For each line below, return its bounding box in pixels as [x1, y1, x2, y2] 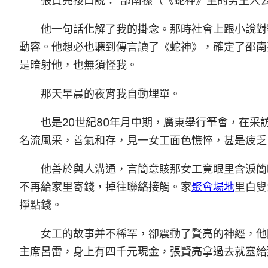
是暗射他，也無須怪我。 [19, 57, 138, 72]
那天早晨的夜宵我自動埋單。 [41, 86, 181, 100]
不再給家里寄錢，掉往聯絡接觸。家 [19, 179, 191, 194]
